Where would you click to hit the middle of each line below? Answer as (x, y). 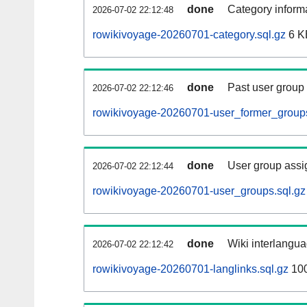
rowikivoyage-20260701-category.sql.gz (189, 35)
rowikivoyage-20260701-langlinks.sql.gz (191, 269)
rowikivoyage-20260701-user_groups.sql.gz (199, 191)
